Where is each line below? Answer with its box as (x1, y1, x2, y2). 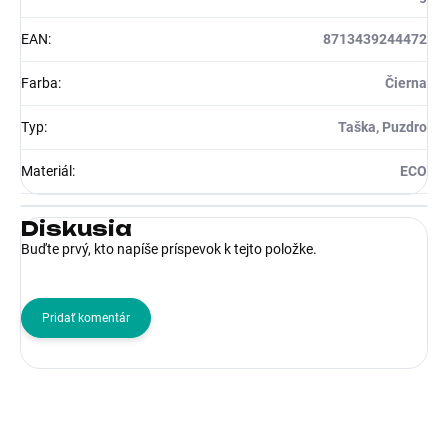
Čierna (385, 74, 427, 91)
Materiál (21, 162, 72, 179)
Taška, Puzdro (338, 118, 427, 135)
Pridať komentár (42, 310, 130, 325)
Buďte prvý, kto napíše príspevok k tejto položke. (21, 240, 317, 257)
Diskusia (21, 215, 132, 241)
